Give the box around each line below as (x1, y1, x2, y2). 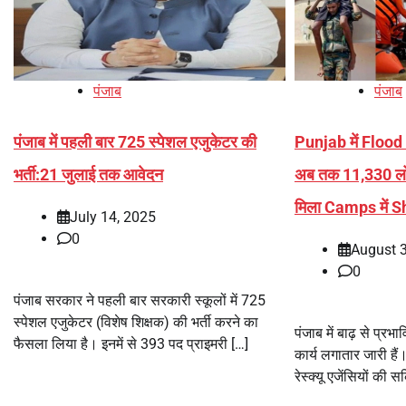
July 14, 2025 (70, 208, 156, 227)
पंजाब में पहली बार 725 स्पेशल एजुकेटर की (14, 131, 256, 151)
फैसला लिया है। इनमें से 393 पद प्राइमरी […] (14, 335, 248, 353)
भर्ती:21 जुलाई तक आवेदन (14, 164, 163, 184)
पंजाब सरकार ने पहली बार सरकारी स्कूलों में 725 (14, 292, 266, 310)
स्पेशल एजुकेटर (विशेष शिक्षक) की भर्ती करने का (14, 314, 258, 332)
